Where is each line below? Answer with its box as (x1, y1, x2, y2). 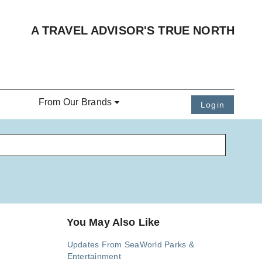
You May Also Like (66, 216, 160, 229)
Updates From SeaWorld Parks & (67, 240, 194, 250)
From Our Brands (38, 97, 112, 108)
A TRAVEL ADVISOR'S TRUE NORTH (30, 24, 235, 37)
